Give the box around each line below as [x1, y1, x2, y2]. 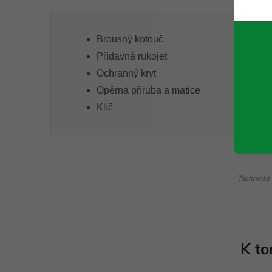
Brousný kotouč [97, 34, 163, 44]
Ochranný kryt [97, 68, 156, 78]
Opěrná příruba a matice [97, 85, 200, 95]
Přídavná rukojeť [97, 51, 168, 61]
